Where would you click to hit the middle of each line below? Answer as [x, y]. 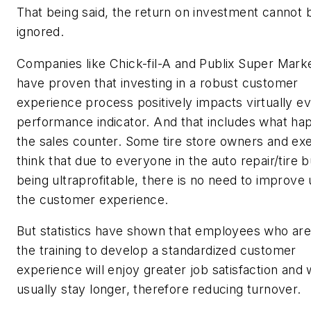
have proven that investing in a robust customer [158, 83]
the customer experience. [93, 199]
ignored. [41, 32]
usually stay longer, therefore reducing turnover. [159, 289]
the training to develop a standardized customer [157, 251]
